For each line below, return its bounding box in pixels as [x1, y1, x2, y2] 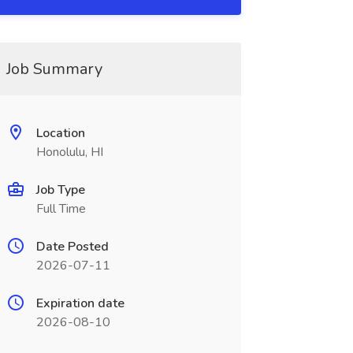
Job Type [35, 181, 85, 199]
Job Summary [6, 58, 102, 80]
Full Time [35, 200, 86, 217]
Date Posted [35, 238, 109, 255]
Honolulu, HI [35, 143, 103, 161]
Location [35, 124, 85, 142]
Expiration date [35, 295, 124, 312]
